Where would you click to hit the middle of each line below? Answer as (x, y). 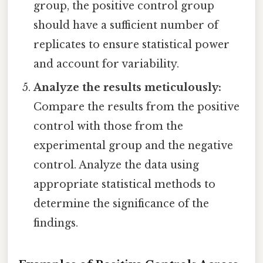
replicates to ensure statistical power (132, 44)
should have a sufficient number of (126, 25)
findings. (56, 223)
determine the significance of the (122, 203)
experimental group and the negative (134, 145)
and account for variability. (107, 64)
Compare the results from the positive (137, 107)
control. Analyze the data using (117, 165)
